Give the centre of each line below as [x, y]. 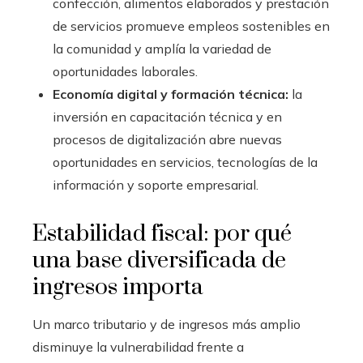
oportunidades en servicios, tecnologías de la [185, 162]
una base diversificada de [159, 261]
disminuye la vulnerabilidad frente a [138, 347]
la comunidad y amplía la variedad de [162, 49]
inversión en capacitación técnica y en [167, 117]
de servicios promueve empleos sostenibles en [191, 26]
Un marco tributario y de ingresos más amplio [167, 325]
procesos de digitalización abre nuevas [167, 140]
